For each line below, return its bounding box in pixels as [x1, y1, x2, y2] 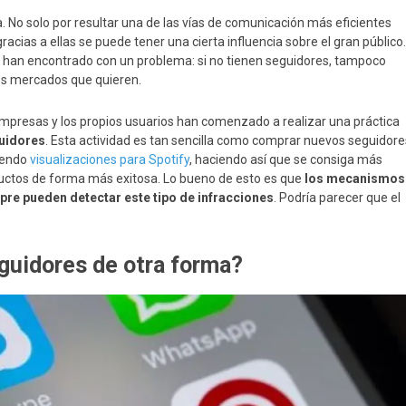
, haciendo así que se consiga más [189, 151, 382, 167]
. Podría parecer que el [274, 189, 401, 205]
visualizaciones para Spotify [30, 151, 189, 167]
